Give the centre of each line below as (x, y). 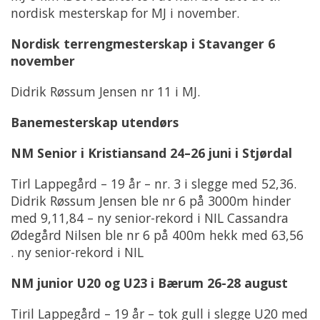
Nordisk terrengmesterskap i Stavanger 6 (143, 44)
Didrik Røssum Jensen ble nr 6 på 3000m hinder (151, 201)
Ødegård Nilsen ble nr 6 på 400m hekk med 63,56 (157, 235)
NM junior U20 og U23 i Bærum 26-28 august (149, 283)
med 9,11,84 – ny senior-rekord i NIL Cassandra (150, 218)
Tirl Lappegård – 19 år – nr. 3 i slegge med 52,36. (154, 184)
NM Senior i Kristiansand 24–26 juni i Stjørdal (151, 153)
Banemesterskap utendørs (95, 122)
